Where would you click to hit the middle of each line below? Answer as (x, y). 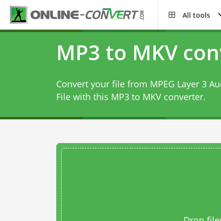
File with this (83, 97)
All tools (196, 15)
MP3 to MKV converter (157, 97)
